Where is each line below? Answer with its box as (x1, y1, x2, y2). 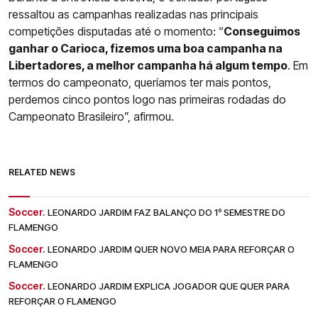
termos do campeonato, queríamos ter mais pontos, (9, 75, 271, 89)
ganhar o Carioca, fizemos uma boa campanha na (9, 40, 283, 55)
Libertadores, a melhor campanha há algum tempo (9, 57, 287, 72)
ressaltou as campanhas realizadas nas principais (9, 6, 258, 21)
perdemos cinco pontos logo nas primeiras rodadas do (9, 92, 286, 106)
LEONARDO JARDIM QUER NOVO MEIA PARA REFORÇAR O (48, 243, 295, 255)
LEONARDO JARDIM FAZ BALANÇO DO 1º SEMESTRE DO (48, 206, 285, 218)
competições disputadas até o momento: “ (9, 23, 224, 38)
